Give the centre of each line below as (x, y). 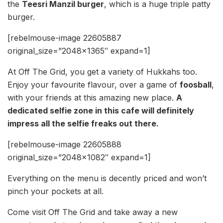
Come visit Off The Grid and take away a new (93, 212)
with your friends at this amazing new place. (92, 97)
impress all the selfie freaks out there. (83, 123)
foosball (196, 84)
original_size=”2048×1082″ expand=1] (79, 157)
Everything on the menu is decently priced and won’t (107, 178)
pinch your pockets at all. (56, 191)
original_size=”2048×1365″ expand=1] (79, 51)
